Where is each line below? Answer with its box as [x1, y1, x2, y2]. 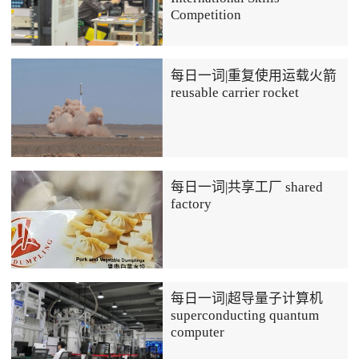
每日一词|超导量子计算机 [171, 291, 324, 307]
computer [171, 325, 225, 341]
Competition [171, 6, 242, 22]
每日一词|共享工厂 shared [171, 179, 324, 196]
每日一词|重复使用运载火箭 [171, 67, 337, 83]
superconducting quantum [171, 308, 320, 324]
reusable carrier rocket [171, 84, 300, 100]
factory [171, 196, 212, 212]
